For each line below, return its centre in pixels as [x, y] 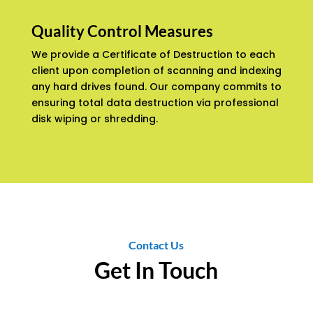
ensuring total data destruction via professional [155, 103]
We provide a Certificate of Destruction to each [153, 55]
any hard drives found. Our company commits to [156, 87]
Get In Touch [156, 270]
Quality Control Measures [122, 31]
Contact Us [156, 245]
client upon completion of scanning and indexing [156, 71]
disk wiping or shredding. [96, 119]
